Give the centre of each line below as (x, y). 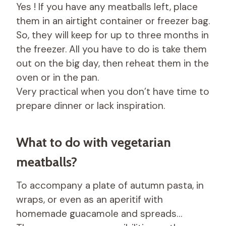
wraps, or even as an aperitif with (90, 199)
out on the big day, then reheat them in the (112, 63)
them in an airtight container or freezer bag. (113, 21)
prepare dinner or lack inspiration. (91, 105)
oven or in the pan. (58, 77)
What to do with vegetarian (94, 142)
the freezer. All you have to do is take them (111, 49)
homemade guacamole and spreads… (99, 213)
